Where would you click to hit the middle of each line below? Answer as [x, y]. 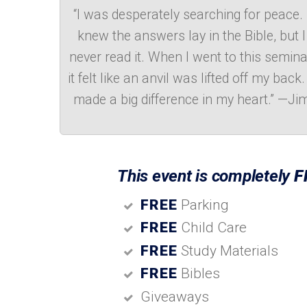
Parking [204, 205]
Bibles [199, 274]
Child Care [212, 228]
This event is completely [206, 176]
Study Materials [228, 250]
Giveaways [175, 296]
